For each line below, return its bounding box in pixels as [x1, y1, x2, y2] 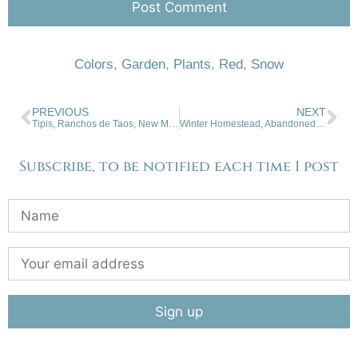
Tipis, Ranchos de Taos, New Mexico [169, 118, 178, 130]
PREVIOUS [32, 106, 89, 119]
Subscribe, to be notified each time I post [19, 157, 339, 177]
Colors [74, 57, 113, 73]
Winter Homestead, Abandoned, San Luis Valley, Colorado [315, 118, 325, 130]
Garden [121, 57, 165, 73]
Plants [173, 57, 211, 73]
